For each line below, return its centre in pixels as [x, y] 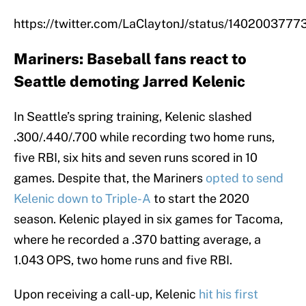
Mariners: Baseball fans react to [130, 59]
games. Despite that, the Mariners [110, 178]
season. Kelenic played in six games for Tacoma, [148, 219]
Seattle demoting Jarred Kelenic [129, 82]
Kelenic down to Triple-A [82, 199]
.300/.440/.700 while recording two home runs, [144, 137]
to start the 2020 [200, 199]
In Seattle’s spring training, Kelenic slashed [133, 117]
